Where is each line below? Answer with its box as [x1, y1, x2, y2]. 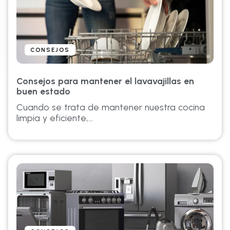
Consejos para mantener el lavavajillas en [16, 75, 194, 86]
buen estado [16, 86, 70, 97]
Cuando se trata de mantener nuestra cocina [16, 102, 205, 112]
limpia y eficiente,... [16, 112, 93, 123]
